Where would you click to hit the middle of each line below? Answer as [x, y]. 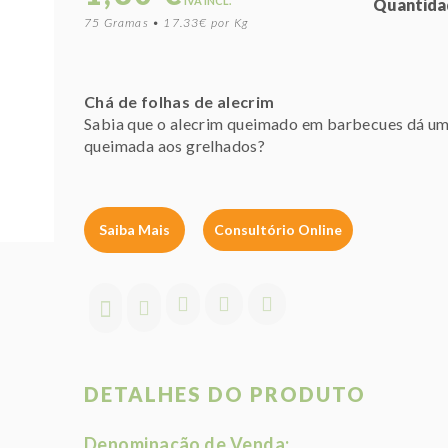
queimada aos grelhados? [175, 145]
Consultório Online [278, 229]
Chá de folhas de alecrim [179, 101]
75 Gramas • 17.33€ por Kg [166, 22]
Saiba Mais [134, 229]
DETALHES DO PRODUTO [225, 394]
